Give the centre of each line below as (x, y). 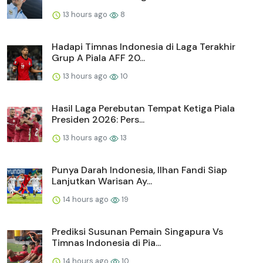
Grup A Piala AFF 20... (98, 58)
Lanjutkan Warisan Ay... (102, 181)
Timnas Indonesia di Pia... (106, 243)
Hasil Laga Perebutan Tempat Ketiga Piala (143, 109)
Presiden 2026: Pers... (98, 120)
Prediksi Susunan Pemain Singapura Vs (137, 232)
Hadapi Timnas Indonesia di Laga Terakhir (144, 47)
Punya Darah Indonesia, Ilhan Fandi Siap (139, 170)
